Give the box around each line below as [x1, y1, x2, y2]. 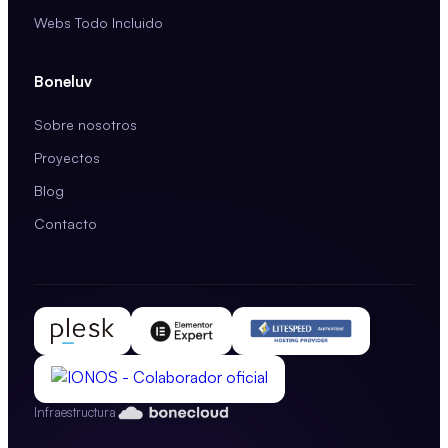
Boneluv [34, 71, 92, 91]
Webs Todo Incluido [34, 13, 163, 31]
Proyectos [34, 148, 100, 166]
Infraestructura [34, 404, 116, 421]
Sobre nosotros [34, 115, 137, 133]
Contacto [34, 214, 97, 232]
